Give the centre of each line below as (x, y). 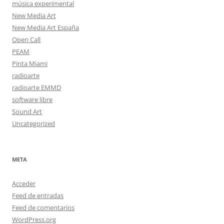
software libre (32, 99)
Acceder (24, 183)
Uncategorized (33, 123)
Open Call (26, 39)
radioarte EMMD (36, 87)
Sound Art (27, 111)
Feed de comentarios (43, 207)
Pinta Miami (30, 63)
